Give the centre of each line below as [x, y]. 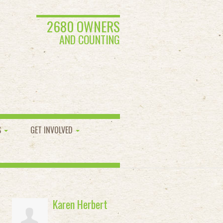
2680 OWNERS [83, 26]
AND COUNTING [90, 39]
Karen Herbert [80, 204]
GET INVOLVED [53, 130]
